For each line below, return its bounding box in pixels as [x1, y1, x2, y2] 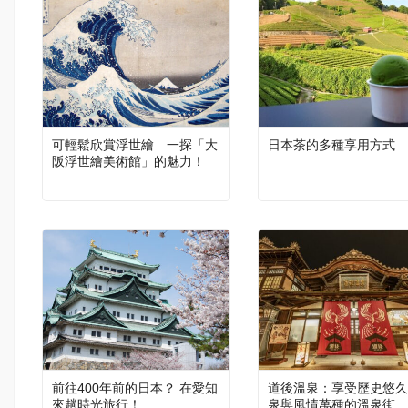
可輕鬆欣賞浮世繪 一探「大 [52, 138, 218, 153]
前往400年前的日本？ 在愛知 [52, 380, 218, 395]
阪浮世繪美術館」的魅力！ [52, 154, 205, 169]
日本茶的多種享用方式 [267, 138, 395, 153]
